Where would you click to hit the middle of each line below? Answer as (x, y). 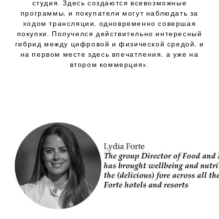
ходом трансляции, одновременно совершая (109, 23)
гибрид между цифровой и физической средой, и (109, 44)
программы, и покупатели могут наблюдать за (109, 13)
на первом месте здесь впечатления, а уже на (109, 54)
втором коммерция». (109, 64)
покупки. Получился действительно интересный (109, 33)
